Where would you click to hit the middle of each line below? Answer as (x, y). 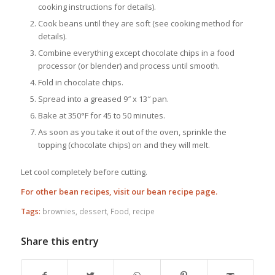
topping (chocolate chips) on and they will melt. (124, 145)
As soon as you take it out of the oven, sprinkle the (132, 132)
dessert (93, 211)
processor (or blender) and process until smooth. (129, 66)
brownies (59, 211)
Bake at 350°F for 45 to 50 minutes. (101, 116)
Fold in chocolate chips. (80, 83)
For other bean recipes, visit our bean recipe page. (119, 192)
